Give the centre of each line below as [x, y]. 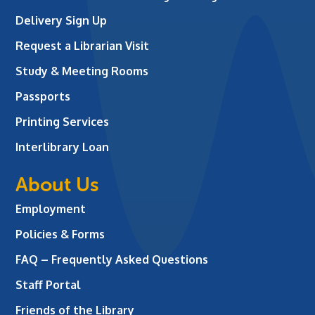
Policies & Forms [60, 234]
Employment [51, 209]
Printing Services [63, 122]
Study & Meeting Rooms [82, 71]
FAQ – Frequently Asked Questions [112, 260]
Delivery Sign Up [62, 21]
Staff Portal [49, 285]
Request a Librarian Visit [83, 46]
